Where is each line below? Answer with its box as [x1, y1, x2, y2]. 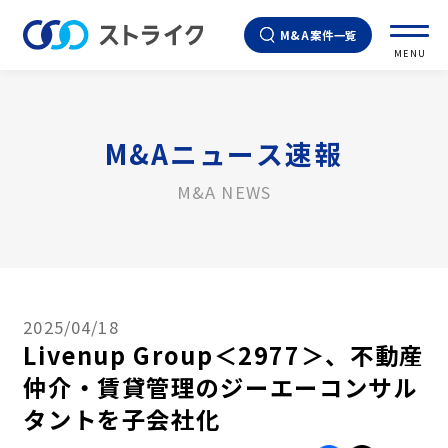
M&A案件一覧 [279, 27, 358, 43]
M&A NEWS [176, 179, 272, 204]
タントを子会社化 [23, 401, 221, 436]
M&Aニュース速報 [105, 133, 343, 173]
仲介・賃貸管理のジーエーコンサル [23, 369, 418, 404]
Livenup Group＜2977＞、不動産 [23, 337, 424, 372]
